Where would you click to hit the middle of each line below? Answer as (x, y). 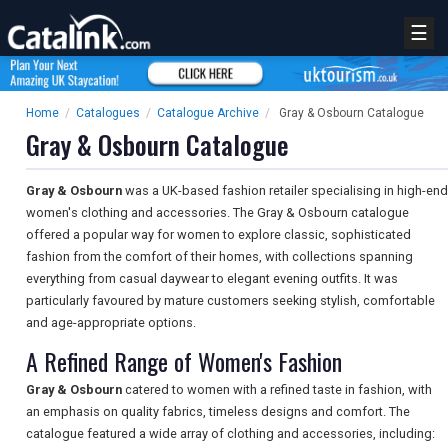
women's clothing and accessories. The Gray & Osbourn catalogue (217, 213)
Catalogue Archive (208, 113)
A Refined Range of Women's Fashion (184, 361)
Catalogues (108, 113)
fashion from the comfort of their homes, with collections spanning (219, 257)
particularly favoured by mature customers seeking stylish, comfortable (230, 301)
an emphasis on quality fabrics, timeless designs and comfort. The (218, 412)
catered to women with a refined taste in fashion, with (277, 390)
